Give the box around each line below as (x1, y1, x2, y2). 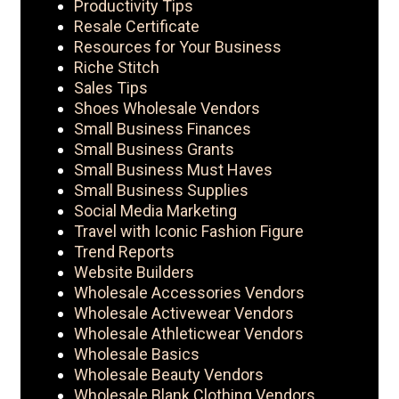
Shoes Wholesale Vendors (74, 99, 260, 118)
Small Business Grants (74, 140, 234, 159)
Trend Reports (74, 242, 175, 262)
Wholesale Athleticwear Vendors (74, 324, 304, 344)
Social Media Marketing (74, 201, 237, 221)
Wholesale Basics (74, 345, 199, 364)
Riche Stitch (74, 58, 159, 77)
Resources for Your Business (74, 37, 281, 57)
